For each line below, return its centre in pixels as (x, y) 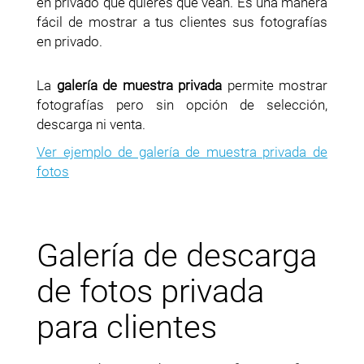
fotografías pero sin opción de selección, (182, 104)
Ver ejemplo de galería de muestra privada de (182, 152)
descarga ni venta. (91, 124)
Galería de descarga (177, 255)
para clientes (127, 327)
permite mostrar (275, 85)
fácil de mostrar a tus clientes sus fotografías (182, 22)
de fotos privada (150, 291)
